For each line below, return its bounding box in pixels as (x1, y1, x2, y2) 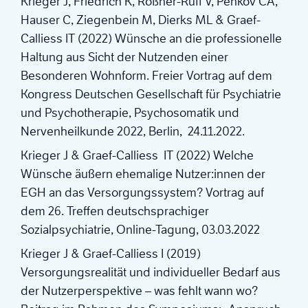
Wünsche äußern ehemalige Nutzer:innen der (21, 166, 265, 182)
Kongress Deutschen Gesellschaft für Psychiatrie (21, 87, 281, 102)
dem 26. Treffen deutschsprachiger (21, 203, 209, 219)
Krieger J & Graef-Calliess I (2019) (21, 246, 201, 262)
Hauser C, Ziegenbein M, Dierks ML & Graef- (21, 12, 261, 28)
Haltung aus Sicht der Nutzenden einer (21, 49, 228, 65)
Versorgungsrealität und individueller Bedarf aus (21, 265, 280, 280)
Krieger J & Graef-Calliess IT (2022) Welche (21, 148, 254, 164)
